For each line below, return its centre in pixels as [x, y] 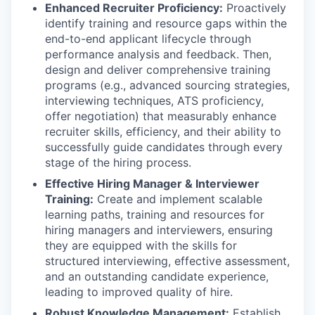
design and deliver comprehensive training [158, 70]
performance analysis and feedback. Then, [158, 54]
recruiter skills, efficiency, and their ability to [163, 131]
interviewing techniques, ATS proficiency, [154, 101]
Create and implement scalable [178, 199]
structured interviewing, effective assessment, [167, 261]
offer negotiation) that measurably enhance [161, 116]
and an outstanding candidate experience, [157, 276]
